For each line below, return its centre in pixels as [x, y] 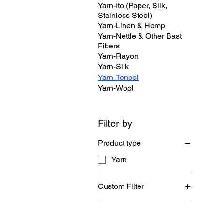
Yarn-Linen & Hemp [132, 25]
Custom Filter [121, 186]
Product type [119, 143]
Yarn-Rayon [118, 56]
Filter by [115, 123]
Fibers [109, 46]
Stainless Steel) [125, 15]
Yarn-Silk [113, 66]
